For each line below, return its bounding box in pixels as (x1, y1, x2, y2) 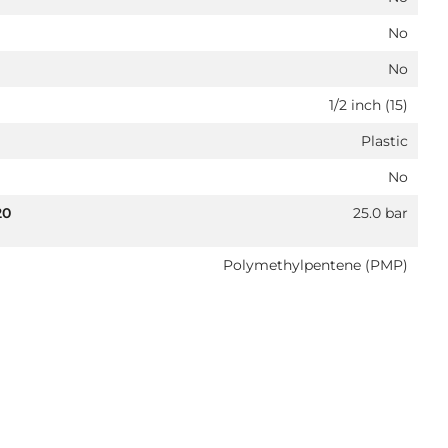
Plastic (361, 132, 408, 150)
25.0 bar (353, 204, 408, 222)
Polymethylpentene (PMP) (223, 256, 408, 274)
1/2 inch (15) (329, 96, 408, 114)
